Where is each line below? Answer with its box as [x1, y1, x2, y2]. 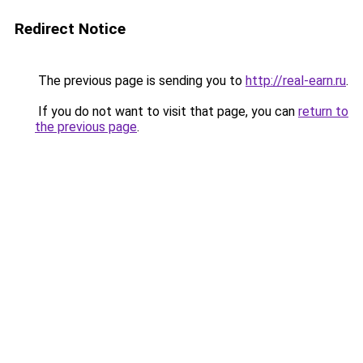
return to [298, 104, 348, 119]
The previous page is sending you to [35, 73, 246, 88]
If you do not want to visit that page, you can [35, 104, 298, 119]
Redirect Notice [15, 19, 126, 38]
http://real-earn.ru [246, 73, 346, 88]
